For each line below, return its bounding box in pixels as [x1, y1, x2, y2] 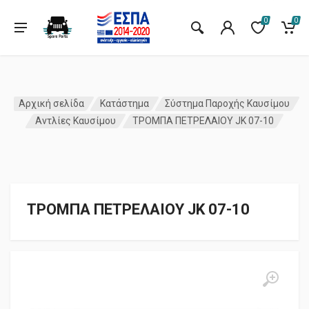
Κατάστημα [100, 98, 149, 110]
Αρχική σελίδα [18, 98, 84, 110]
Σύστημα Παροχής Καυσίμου [165, 98, 290, 110]
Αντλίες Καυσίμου [35, 115, 117, 127]
